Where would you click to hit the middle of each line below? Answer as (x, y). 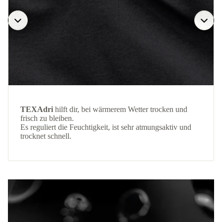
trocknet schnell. (46, 136)
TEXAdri (37, 110)
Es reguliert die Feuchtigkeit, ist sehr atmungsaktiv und (106, 127)
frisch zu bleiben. (47, 118)
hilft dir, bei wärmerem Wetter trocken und (120, 110)
